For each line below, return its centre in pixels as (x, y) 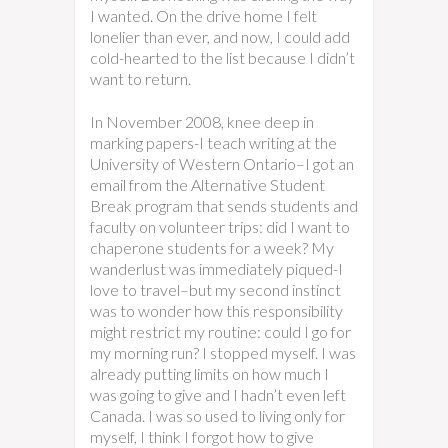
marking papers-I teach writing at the (213, 142)
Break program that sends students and (224, 205)
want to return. (140, 78)
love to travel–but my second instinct (215, 289)
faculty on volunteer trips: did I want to (220, 226)
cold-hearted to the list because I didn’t (222, 57)
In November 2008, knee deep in (202, 121)
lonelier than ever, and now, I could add (220, 36)
